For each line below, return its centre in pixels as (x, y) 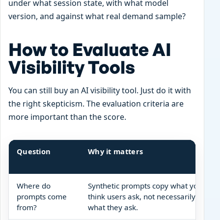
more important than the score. (67, 117)
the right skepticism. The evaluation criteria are (96, 103)
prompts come (42, 196)
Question (34, 151)
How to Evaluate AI (90, 49)
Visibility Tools (72, 67)
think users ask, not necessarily (142, 196)
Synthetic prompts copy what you (145, 185)
